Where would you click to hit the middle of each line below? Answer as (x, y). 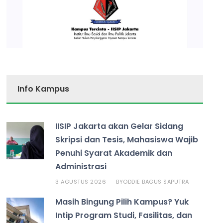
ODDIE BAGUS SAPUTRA (156, 181)
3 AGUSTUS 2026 (81, 181)
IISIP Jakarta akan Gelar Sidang (119, 126)
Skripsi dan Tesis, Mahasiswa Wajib (127, 139)
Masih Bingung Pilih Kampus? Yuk (122, 202)
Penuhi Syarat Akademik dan (114, 153)
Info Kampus (44, 89)
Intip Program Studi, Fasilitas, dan (124, 215)
